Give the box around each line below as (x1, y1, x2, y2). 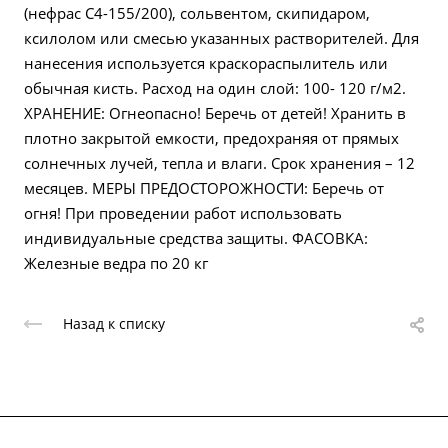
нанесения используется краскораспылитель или (24, 53, 388, 73)
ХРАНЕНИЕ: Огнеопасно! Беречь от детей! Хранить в (24, 103, 406, 123)
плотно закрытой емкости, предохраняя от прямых (24, 128, 399, 148)
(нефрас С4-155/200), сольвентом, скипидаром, (24, 3, 370, 23)
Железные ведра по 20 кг (24, 253, 208, 273)
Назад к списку (63, 314, 165, 334)
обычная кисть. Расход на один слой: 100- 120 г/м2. (24, 78, 406, 98)
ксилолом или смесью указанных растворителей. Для (24, 28, 419, 48)
